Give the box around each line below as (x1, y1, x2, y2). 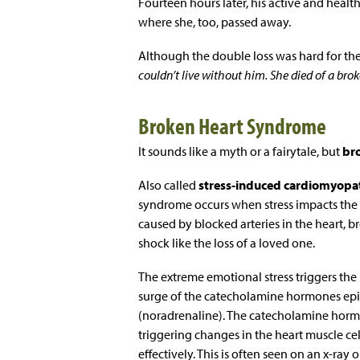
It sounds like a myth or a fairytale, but (138, 143, 342, 160)
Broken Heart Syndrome (138, 112, 326, 141)
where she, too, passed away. (138, 14, 291, 31)
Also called (138, 177, 198, 194)
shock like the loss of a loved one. (138, 235, 317, 252)
